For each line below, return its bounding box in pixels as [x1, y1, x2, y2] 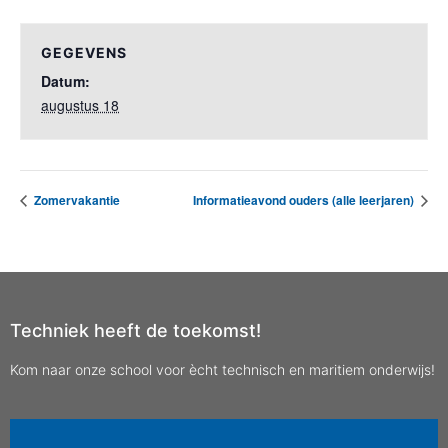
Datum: [41, 71, 90, 91]
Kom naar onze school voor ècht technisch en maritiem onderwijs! [10, 361, 435, 379]
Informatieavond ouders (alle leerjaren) [193, 191, 417, 210]
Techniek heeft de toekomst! [10, 320, 261, 342]
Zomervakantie [31, 191, 120, 210]
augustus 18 [41, 95, 119, 115]
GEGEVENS [41, 44, 127, 61]
